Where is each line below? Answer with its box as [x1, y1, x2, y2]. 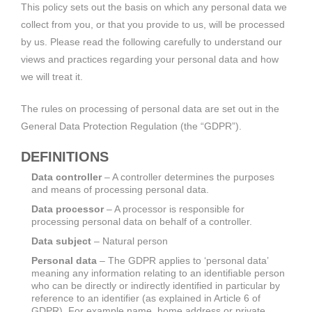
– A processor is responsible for [104, 203, 244, 214]
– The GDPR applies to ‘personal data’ [97, 254, 268, 266]
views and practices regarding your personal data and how [21, 53, 279, 65]
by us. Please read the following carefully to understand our [21, 36, 282, 47]
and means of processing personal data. [31, 183, 209, 195]
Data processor [31, 203, 104, 214]
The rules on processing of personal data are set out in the [21, 102, 279, 114]
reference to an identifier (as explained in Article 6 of [31, 292, 260, 304]
